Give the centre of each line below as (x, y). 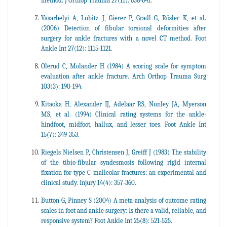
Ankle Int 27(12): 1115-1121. (77, 48)
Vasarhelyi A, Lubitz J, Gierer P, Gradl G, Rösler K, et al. (124, 18)
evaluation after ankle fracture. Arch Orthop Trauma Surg (124, 76)
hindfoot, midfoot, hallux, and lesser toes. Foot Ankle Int (124, 124)
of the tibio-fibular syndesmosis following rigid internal (124, 162)
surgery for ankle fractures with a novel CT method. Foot (124, 38)
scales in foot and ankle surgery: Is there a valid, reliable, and (124, 210)
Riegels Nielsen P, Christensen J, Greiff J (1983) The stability (124, 152)
